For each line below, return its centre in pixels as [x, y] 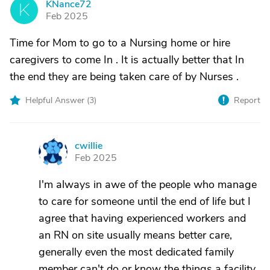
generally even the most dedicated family [136, 252]
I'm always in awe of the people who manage [148, 184]
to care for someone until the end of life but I [145, 201]
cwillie [89, 146]
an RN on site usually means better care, [135, 235]
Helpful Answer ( [57, 100]
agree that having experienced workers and [142, 218]
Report [247, 100]
